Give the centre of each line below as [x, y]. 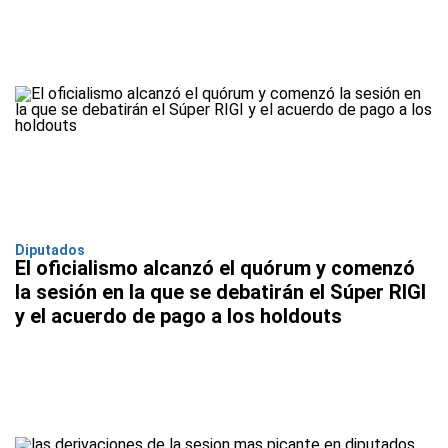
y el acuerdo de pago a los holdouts [178, 315]
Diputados [50, 249]
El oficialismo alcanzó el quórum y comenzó [215, 267]
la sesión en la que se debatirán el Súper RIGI [220, 291]
